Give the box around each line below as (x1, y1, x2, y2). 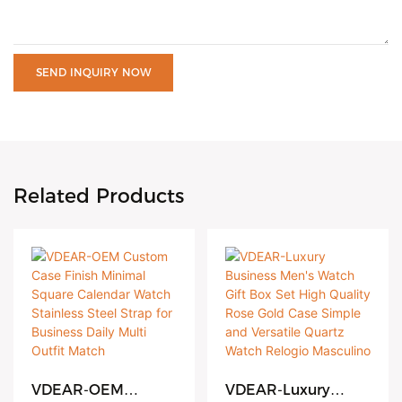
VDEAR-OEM (31, 381, 124, 399)
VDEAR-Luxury (224, 381, 330, 399)
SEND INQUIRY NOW (36, 66, 151, 79)
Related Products (13, 184, 184, 208)
